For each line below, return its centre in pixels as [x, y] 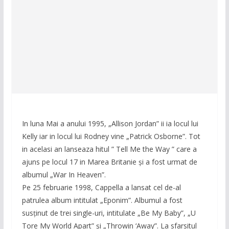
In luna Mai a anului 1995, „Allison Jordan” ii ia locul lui [110, 124]
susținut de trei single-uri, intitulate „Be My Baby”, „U [109, 213]
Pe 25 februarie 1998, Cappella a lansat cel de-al [101, 188]
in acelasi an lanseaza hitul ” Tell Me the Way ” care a [109, 149]
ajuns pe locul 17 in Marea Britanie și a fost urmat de [109, 162]
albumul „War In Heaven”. [64, 175]
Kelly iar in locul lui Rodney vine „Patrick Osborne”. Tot [111, 136]
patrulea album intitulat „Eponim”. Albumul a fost [102, 200]
